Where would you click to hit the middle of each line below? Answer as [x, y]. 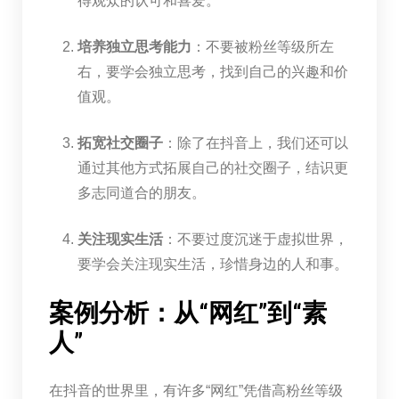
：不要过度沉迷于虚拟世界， [255, 239]
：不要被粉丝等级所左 [262, 46]
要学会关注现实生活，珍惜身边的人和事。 [212, 264]
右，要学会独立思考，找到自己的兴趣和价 [212, 71]
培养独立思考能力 [134, 46]
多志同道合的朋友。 [141, 192]
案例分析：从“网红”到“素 [187, 313]
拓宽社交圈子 [120, 142]
